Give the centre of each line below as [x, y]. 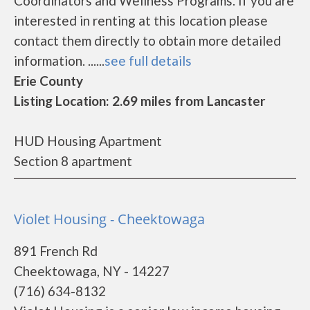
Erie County [48, 81]
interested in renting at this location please [141, 20]
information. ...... [59, 61]
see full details [148, 61]
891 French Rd [56, 251]
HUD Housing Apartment [88, 141]
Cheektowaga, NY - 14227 [92, 271]
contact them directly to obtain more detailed [147, 40]
